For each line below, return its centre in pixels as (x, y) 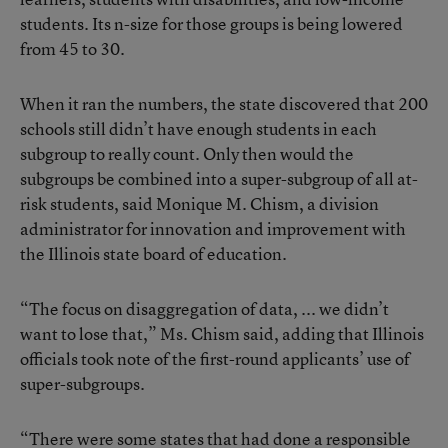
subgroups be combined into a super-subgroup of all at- (219, 178)
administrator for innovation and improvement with (213, 228)
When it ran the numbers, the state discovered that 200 (224, 103)
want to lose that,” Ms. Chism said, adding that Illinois (222, 333)
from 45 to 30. (72, 48)
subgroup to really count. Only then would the (187, 153)
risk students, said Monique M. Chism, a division (199, 203)
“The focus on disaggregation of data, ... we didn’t (204, 308)
